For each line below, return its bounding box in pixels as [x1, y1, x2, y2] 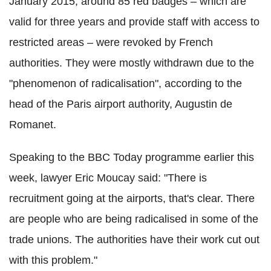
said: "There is [135, 172, 207, 184]
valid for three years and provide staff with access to [9, 16, 260, 28]
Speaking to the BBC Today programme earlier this [9, 151, 254, 163]
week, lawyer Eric [9, 172, 97, 184]
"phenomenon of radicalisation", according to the [9, 77, 242, 90]
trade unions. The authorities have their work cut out [9, 233, 260, 246]
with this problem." [9, 254, 97, 266]
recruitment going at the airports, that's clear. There [9, 192, 255, 204]
